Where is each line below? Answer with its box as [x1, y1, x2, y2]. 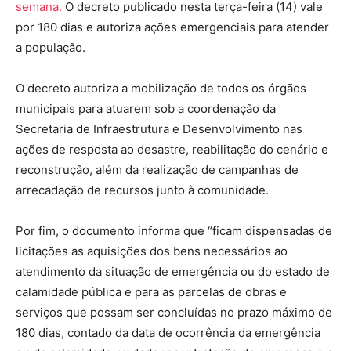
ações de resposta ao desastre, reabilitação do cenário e [16, 142, 328, 157]
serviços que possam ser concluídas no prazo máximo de [16, 305, 332, 320]
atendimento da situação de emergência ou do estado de [16, 264, 330, 280]
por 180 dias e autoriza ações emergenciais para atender [16, 20, 329, 35]
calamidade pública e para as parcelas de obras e [16, 284, 287, 300]
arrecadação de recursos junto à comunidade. [16, 183, 269, 198]
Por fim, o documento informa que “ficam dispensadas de [16, 223, 332, 239]
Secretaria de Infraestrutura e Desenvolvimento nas [16, 121, 302, 137]
